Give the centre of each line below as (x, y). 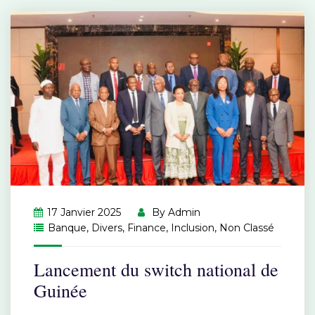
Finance (147, 227)
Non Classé (247, 227)
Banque (67, 227)
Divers (107, 227)
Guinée (60, 290)
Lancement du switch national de (156, 269)
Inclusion (193, 227)
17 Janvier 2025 (84, 212)
